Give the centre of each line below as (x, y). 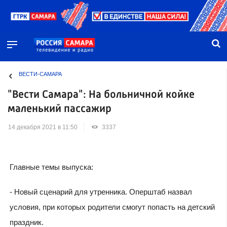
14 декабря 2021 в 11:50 (43, 127)
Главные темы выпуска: (51, 167)
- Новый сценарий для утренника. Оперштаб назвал (101, 192)
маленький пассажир (60, 109)
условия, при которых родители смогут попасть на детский (112, 207)
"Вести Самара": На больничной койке (101, 95)
